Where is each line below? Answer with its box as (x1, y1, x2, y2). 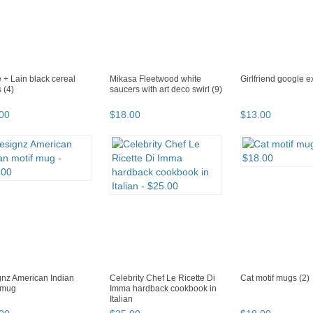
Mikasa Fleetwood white (110, 74, 201, 85)
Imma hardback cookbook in (110, 284, 217, 294)
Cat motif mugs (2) (240, 273, 310, 284)
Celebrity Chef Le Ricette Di (110, 273, 215, 284)
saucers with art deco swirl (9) (110, 85, 222, 95)
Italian (110, 294, 133, 305)
